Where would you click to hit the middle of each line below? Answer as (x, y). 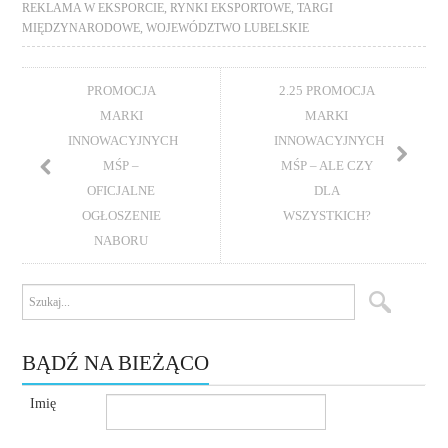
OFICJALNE (121, 190)
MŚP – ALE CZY (326, 165)
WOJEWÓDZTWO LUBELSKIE (228, 27)
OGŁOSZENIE (121, 215)
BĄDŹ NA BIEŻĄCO (116, 362)
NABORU (121, 240)
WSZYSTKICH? (326, 215)
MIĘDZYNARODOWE (81, 27)
